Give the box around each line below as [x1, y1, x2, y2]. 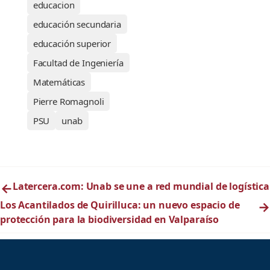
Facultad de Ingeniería [33, 57, 124, 69]
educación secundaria [33, 18, 121, 31]
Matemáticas [33, 76, 86, 89]
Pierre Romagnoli [33, 95, 104, 108]
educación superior [33, 37, 111, 50]
